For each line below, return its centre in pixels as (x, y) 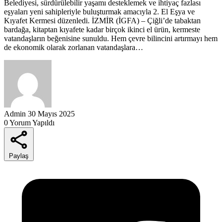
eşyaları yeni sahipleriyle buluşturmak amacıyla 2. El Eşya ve (99, 11)
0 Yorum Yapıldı (29, 122)
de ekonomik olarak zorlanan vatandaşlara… (74, 47)
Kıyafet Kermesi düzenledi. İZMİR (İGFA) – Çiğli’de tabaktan (102, 20)
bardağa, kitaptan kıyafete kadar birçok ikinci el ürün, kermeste (102, 29)
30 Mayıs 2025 (51, 113)
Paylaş (19, 156)
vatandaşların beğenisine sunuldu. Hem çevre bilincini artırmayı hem (111, 38)
